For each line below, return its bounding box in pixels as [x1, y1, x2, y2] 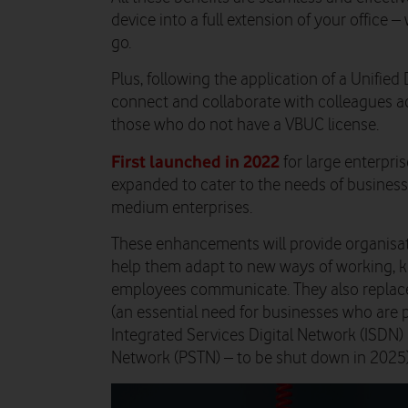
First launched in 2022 [111, 150, 280, 171]
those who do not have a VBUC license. [111, 115, 379, 135]
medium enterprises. [111, 198, 252, 218]
